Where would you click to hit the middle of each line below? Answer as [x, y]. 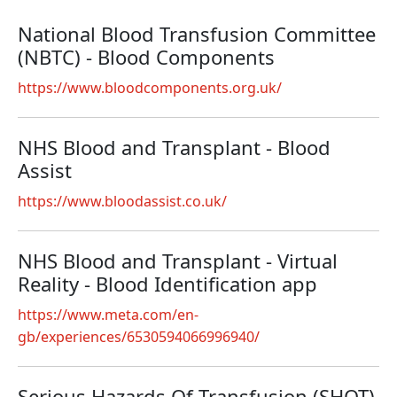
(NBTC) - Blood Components [146, 57]
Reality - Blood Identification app [167, 284]
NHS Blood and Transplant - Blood [174, 147]
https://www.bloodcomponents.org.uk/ [150, 88]
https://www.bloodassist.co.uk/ [122, 201]
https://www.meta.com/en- [108, 315]
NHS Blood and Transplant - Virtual [178, 261]
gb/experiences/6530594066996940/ [139, 337]
